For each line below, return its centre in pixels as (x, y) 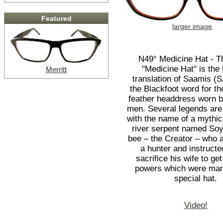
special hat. (196, 179)
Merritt (56, 70)
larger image (192, 27)
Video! (196, 205)
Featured (56, 19)
